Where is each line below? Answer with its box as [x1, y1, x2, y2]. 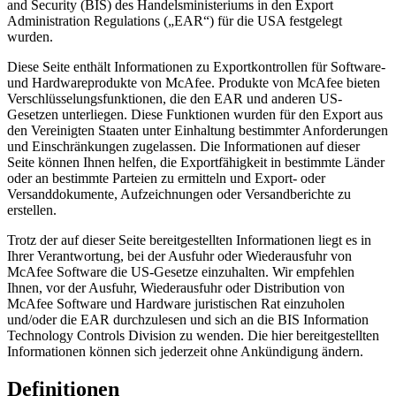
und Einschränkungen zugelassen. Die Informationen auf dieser [7, 139, 360, 155]
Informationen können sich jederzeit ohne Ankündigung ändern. [7, 344, 363, 360]
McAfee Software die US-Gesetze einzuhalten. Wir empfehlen [7, 264, 354, 280]
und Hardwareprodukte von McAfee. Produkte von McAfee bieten [7, 75, 380, 91]
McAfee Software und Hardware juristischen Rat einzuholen [7, 296, 345, 312]
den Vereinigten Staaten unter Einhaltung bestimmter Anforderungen [7, 123, 388, 139]
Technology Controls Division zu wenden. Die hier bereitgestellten [7, 328, 379, 344]
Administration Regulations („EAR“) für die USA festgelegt [7, 13, 342, 29]
